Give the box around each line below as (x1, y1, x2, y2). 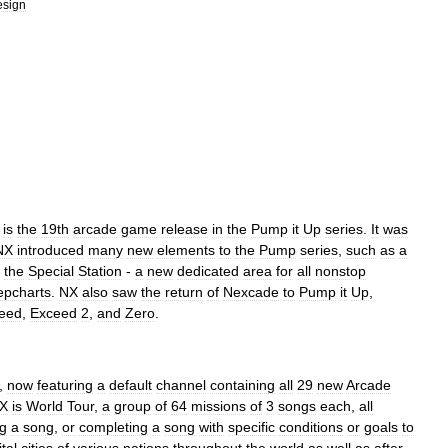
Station (78, 263, 122, 279)
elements (157, 242, 215, 258)
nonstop (315, 263, 366, 279)
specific (228, 419, 275, 435)
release (161, 221, 208, 237)
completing (79, 419, 148, 435)
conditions (279, 419, 343, 435)
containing (210, 377, 275, 393)
